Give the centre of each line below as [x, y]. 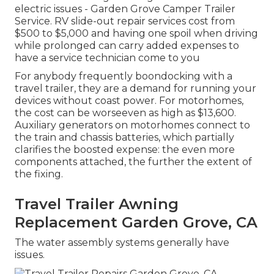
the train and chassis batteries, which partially [124, 138]
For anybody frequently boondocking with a [124, 76]
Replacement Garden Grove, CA [136, 223]
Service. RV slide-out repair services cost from [125, 21]
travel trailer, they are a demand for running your [135, 89]
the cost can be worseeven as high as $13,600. [125, 113]
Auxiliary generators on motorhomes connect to [132, 125]
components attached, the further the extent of [133, 162]
